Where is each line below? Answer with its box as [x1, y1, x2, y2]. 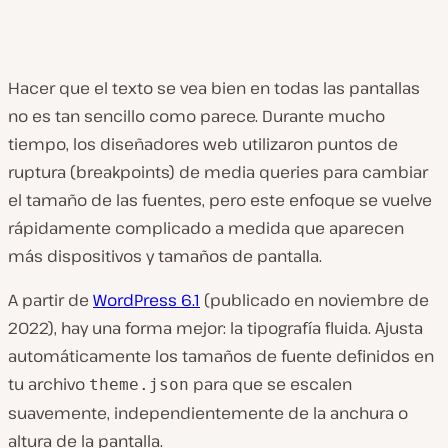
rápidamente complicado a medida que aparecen [8, 217, 404, 239]
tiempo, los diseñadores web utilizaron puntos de [8, 133, 398, 155]
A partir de [8, 289, 93, 311]
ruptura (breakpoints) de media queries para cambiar [8, 161, 428, 183]
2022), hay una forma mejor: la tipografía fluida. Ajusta [8, 317, 423, 339]
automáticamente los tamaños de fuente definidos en [8, 345, 434, 367]
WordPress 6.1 [93, 289, 200, 311]
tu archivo [8, 373, 89, 395]
